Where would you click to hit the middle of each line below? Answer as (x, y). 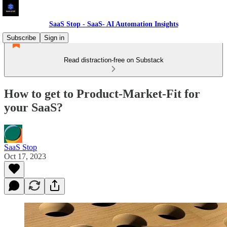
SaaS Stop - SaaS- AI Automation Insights (113, 24)
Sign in (54, 38)
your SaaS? (33, 107)
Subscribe (21, 38)
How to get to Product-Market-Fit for (102, 93)
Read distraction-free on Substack (113, 60)
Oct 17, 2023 (25, 156)
